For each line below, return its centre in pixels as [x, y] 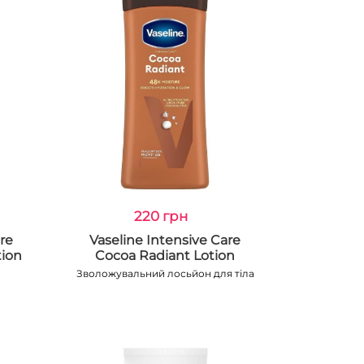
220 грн [161, 216]
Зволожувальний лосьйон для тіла [165, 273]
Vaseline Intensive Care [165, 240]
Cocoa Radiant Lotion [165, 256]
